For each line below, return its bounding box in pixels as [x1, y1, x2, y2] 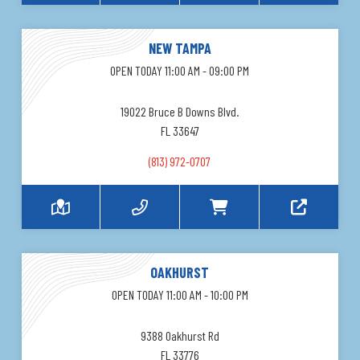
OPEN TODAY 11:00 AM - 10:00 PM [111, 287, 248, 303]
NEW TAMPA [148, 39, 211, 58]
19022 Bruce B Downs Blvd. [121, 104, 239, 120]
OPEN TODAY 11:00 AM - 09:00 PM [110, 63, 250, 79]
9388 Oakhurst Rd [140, 328, 219, 344]
